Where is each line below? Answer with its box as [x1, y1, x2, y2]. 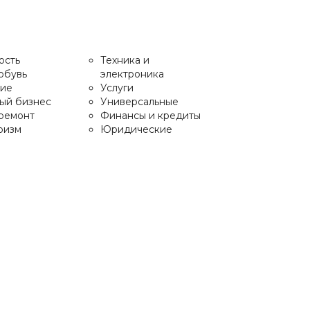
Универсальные [100, 95, 179, 108]
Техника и [100, 54, 149, 66]
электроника [100, 68, 164, 80]
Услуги [100, 82, 134, 94]
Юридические [100, 123, 172, 136]
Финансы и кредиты [100, 109, 201, 122]
